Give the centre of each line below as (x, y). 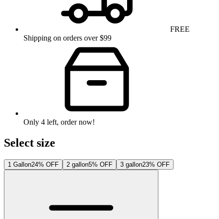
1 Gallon (20, 164)
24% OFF (45, 164)
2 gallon (77, 164)
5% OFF (100, 164)
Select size (30, 143)
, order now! (76, 122)
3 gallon (131, 164)
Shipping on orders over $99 (67, 38)
